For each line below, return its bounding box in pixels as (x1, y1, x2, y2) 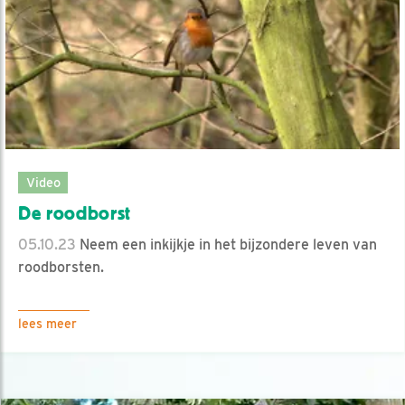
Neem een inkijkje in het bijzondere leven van (76, 235, 377, 253)
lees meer (18, 316, 77, 331)
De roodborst (18, 202, 132, 224)
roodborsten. (18, 258, 104, 276)
